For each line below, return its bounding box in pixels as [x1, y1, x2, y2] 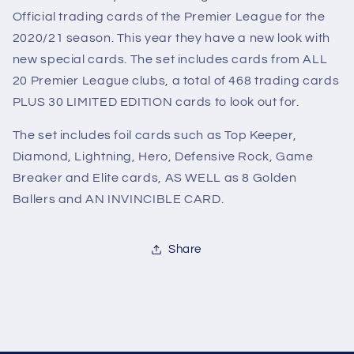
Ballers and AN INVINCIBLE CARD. [12, 193, 224, 206]
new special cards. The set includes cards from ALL [12, 52, 328, 66]
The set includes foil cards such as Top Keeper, [12, 129, 297, 142]
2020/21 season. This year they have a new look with [12, 31, 330, 44]
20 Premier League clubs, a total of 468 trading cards [12, 73, 340, 87]
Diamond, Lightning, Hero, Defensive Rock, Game [12, 150, 314, 164]
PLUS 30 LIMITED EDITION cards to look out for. [12, 95, 299, 108]
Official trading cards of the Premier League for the [12, 9, 326, 23]
